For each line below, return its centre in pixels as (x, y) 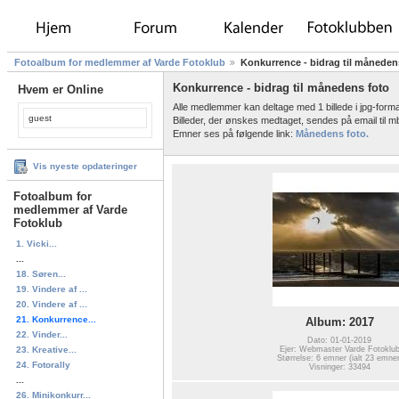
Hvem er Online (61, 90)
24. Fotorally (43, 364)
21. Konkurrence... (56, 319)
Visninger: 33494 (339, 366)
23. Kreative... (46, 349)
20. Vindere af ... (52, 304)
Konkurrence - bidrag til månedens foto (281, 88)
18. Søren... (41, 273)
